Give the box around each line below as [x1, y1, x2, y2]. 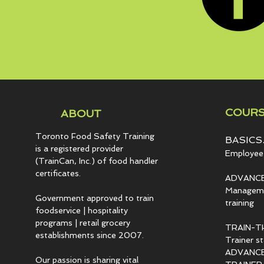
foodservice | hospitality [35, 206, 128, 215]
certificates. [35, 169, 83, 178]
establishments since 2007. [35, 230, 144, 240]
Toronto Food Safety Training [35, 131, 154, 141]
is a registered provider [35, 144, 123, 153]
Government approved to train [35, 193, 154, 203]
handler [129, 156, 158, 166]
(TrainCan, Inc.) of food [35, 156, 130, 166]
